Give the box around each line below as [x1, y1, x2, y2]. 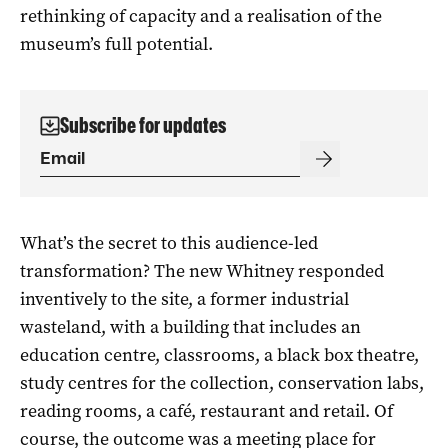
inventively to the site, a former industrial [20, 286, 349, 311]
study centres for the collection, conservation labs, [20, 370, 424, 395]
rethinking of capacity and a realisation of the [20, 3, 382, 28]
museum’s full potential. [20, 31, 213, 56]
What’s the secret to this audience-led [20, 230, 318, 255]
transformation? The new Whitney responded [20, 258, 384, 283]
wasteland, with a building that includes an [20, 314, 361, 339]
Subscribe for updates [60, 112, 226, 138]
